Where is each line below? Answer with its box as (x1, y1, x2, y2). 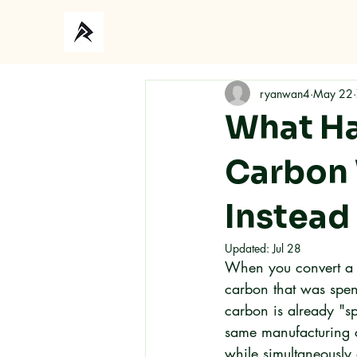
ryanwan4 (260, 85, 310, 101)
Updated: (225, 241, 273, 256)
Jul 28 (273, 241, 301, 256)
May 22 (313, 85, 353, 101)
